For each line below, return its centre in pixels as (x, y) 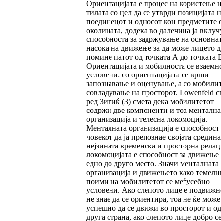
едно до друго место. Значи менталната (152, 164)
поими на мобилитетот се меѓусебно (148, 182)
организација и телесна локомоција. (147, 119)
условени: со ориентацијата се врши (147, 75)
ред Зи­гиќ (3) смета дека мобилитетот (150, 102)
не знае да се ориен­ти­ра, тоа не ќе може (153, 199)
